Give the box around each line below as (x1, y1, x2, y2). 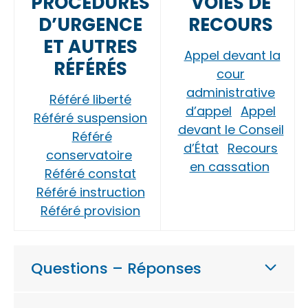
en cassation (189, 158, 269, 175)
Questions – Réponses (31, 257, 201, 279)
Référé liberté (49, 91, 131, 108)
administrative (186, 84, 275, 101)
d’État (184, 140, 219, 157)
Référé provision (41, 202, 140, 219)
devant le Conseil (177, 121, 284, 138)
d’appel (186, 102, 232, 120)
